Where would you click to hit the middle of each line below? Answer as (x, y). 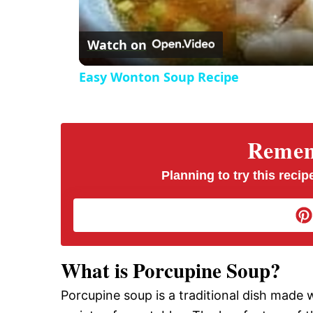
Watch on (117, 45)
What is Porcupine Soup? (171, 271)
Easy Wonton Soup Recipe (159, 77)
